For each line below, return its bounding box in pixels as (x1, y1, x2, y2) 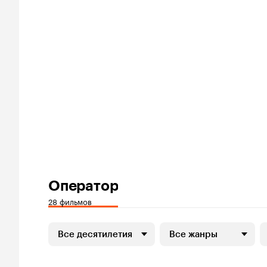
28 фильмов (48, 195, 92, 207)
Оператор (48, 177, 119, 195)
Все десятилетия (58, 229, 132, 240)
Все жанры (169, 229, 218, 240)
